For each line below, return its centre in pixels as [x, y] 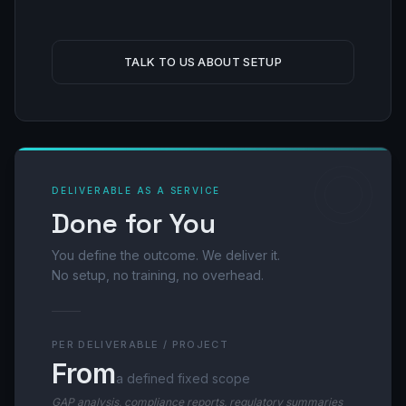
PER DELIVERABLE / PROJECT [140, 344]
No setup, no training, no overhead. [158, 275]
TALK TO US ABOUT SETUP [203, 62]
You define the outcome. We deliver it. [166, 255]
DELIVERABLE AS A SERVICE [136, 190]
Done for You [134, 223]
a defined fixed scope [183, 378]
